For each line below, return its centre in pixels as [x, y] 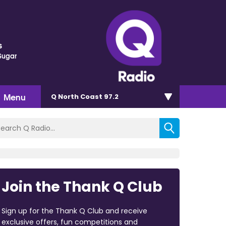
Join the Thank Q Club [82, 187]
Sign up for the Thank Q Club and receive [74, 211]
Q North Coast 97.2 [85, 96]
